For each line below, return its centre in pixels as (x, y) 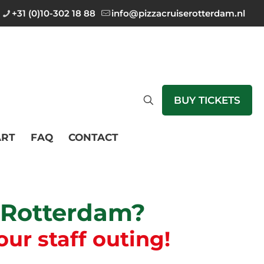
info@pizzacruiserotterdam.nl (178, 13)
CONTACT (93, 137)
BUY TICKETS (207, 100)
